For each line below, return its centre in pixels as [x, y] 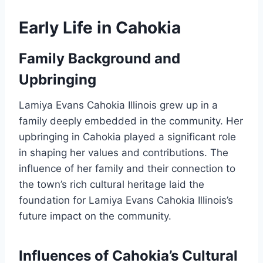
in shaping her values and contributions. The [124, 153]
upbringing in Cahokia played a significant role [127, 137]
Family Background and [100, 59]
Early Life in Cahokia [100, 28]
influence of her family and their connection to [127, 169]
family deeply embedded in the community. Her [131, 121]
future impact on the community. [95, 216]
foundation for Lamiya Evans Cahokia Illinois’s [126, 200]
